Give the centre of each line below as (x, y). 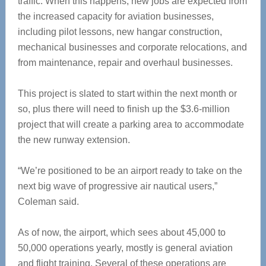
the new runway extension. (74, 140)
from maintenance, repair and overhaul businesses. (125, 63)
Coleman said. (48, 202)
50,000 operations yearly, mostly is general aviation (125, 248)
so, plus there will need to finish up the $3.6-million (123, 109)
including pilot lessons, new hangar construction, (120, 32)
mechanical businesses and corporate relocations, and (132, 47)
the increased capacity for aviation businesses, (115, 16)
